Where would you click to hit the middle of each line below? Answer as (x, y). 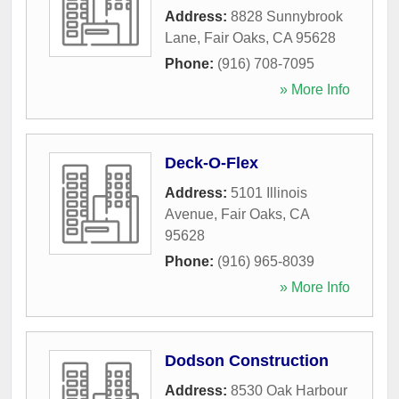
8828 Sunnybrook (287, 16)
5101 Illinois (269, 192)
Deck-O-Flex (212, 163)
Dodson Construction (247, 360)
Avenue (189, 214)
